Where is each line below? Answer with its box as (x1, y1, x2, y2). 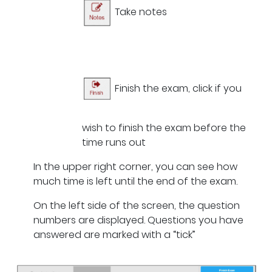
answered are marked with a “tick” (33, 228, 195, 242)
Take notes (112, 5, 167, 19)
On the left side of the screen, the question (33, 199, 240, 213)
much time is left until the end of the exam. (33, 174, 237, 189)
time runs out (82, 135, 146, 150)
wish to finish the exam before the (82, 121, 246, 135)
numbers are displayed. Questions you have (33, 213, 243, 228)
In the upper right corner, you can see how (33, 160, 237, 174)
